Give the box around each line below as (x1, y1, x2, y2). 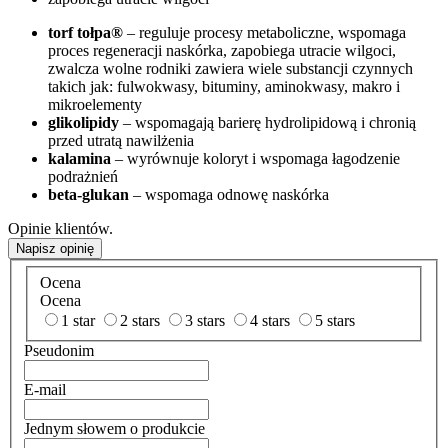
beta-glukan (48, 185, 129, 203)
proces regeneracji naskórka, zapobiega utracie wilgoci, (48, 41, 396, 59)
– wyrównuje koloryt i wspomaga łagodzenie (111, 149, 400, 167)
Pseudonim (24, 341, 94, 359)
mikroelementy (48, 95, 142, 113)
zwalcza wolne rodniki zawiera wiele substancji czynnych (48, 59, 413, 77)
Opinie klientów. (8, 219, 113, 237)
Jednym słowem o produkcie (24, 419, 205, 437)
